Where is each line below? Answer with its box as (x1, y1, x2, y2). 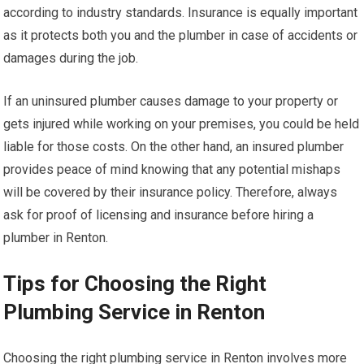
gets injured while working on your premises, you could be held (3, 115, 360, 132)
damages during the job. (3, 50, 139, 66)
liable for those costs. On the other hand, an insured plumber (3, 138, 344, 154)
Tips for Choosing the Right (3, 271, 267, 296)
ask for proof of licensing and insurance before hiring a (3, 206, 314, 223)
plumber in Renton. (3, 229, 109, 245)
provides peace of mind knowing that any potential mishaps (3, 161, 341, 177)
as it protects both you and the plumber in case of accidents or (3, 27, 358, 43)
